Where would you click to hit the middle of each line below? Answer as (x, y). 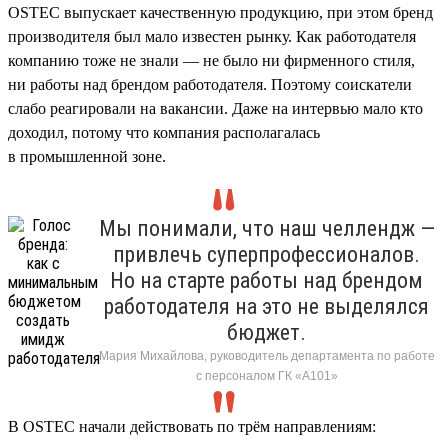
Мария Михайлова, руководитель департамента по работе (266, 355)
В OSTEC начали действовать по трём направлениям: (192, 426)
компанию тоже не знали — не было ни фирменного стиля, (211, 60)
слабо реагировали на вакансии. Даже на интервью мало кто (215, 108)
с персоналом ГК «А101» (266, 375)
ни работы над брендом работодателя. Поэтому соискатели (210, 84)
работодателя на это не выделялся (266, 306)
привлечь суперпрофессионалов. (266, 254)
